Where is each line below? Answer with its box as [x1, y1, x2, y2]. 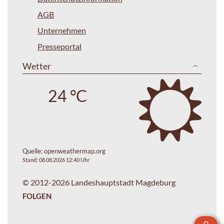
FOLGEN [22, 191, 51, 200]
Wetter [22, 60, 51, 71]
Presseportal [37, 41, 81, 51]
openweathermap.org [44, 146, 105, 155]
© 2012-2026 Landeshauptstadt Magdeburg [22, 177, 175, 187]
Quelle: [22, 146, 44, 155]
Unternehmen [37, 25, 86, 35]
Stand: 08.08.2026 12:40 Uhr [22, 156, 89, 163]
